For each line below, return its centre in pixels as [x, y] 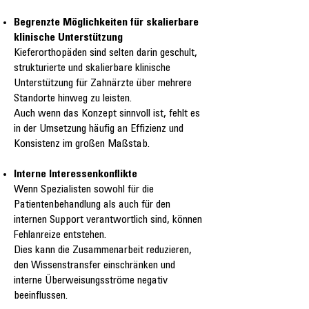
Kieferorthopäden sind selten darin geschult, [106, 53]
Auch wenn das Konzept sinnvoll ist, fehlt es [107, 114]
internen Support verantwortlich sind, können [108, 220]
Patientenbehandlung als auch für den [92, 205]
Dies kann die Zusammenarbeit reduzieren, [103, 251]
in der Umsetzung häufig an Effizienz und [99, 129]
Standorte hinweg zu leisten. [73, 99]
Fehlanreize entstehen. [60, 236]
